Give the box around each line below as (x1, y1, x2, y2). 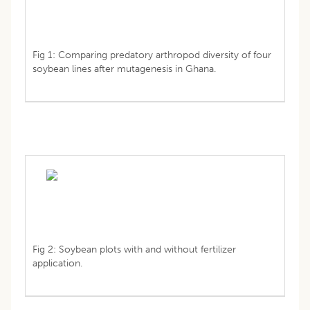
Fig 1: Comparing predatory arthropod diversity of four (33, 48, 271, 61)
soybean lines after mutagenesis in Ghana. (33, 62, 216, 75)
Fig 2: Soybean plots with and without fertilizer (33, 243, 236, 255)
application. (33, 257, 82, 269)
